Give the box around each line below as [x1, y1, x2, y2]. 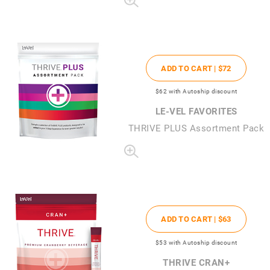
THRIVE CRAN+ [163, 256, 230, 268]
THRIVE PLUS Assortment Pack [128, 121, 265, 134]
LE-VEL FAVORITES [155, 104, 237, 117]
